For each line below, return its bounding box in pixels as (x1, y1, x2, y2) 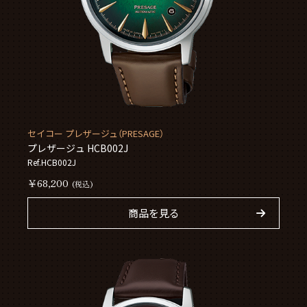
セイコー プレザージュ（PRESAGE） (27, 127, 164, 140)
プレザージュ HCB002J (27, 141, 129, 156)
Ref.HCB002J (27, 156, 77, 169)
